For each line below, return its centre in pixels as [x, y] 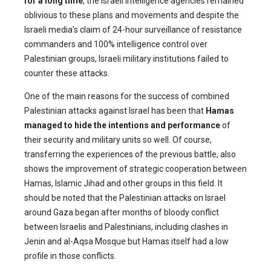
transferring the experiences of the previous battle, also [130, 155]
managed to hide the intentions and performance [122, 126]
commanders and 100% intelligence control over [116, 44]
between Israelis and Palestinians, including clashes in [126, 227]
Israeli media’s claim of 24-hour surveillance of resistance [133, 30]
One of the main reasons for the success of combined [127, 96]
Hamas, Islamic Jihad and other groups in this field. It [123, 184]
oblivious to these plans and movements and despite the [132, 15]
